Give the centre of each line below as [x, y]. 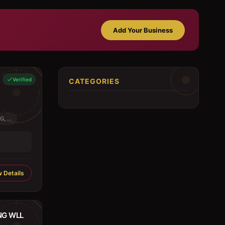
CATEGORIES [94, 81]
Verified [22, 79]
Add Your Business [143, 30]
